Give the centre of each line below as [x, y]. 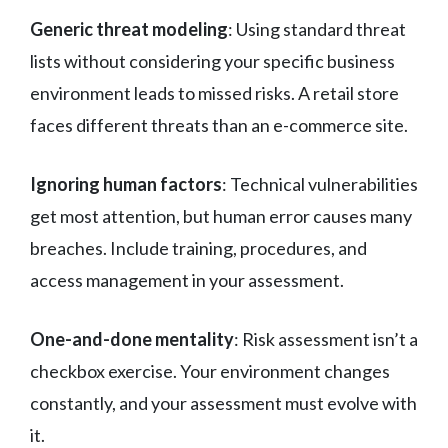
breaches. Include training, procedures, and [198, 247]
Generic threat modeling [129, 28]
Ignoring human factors [126, 183]
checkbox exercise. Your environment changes [210, 370]
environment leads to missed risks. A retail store [214, 92]
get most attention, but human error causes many [221, 215]
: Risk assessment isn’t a [326, 338]
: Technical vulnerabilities [320, 183]
